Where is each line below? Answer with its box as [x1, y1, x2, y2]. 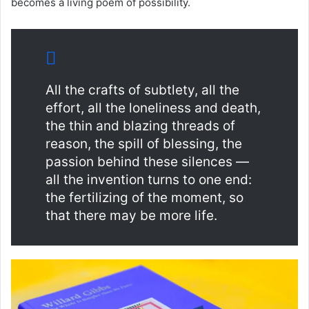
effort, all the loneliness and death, [46, 100, 261, 116]
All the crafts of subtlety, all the [46, 82, 239, 98]
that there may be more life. [46, 208, 217, 223]
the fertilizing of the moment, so [46, 190, 243, 206]
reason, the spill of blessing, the [46, 136, 242, 152]
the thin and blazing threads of [46, 118, 235, 134]
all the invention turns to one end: [46, 172, 252, 188]
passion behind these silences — [46, 154, 249, 170]
